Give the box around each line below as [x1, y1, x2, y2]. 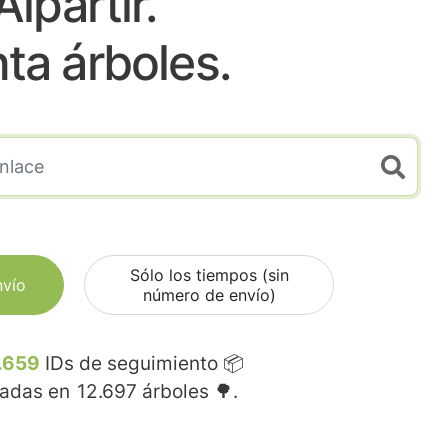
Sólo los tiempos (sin [129, 265, 289, 286]
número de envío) [142, 285, 276, 306]
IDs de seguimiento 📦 [40, 352, 244, 376]
